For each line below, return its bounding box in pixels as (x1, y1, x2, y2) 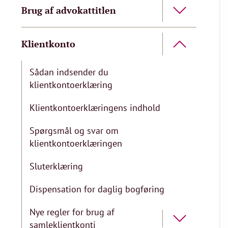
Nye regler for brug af (30, 206, 115, 218)
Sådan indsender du (30, 66, 108, 78)
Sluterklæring (30, 160, 83, 172)
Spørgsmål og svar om (30, 125, 119, 136)
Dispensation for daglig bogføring (30, 183, 164, 195)
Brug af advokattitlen (21, 4, 116, 16)
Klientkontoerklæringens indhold (30, 102, 160, 113)
